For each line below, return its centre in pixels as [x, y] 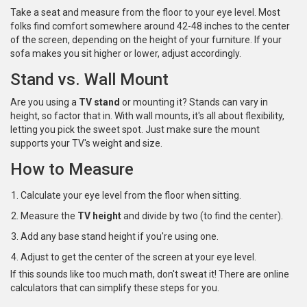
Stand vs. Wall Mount [89, 80]
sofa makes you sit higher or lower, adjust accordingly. [126, 54]
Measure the [49, 216]
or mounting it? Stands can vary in [194, 102]
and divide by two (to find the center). [202, 216]
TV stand [99, 102]
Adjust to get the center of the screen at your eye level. [138, 257]
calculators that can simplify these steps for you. [115, 288]
